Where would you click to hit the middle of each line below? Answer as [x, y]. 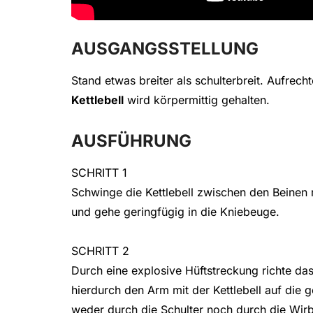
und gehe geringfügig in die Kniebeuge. [175, 212]
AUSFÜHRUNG [131, 141]
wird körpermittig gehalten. [197, 100]
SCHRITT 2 [100, 251]
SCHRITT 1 [99, 173]
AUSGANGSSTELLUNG [165, 49]
